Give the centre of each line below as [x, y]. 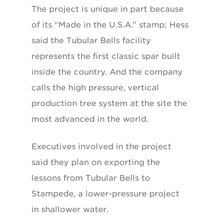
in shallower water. [70, 209]
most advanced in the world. [90, 119]
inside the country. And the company [107, 72]
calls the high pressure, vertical [95, 87]
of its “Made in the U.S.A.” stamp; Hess [110, 25]
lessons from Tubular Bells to [91, 178]
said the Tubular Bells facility [91, 40]
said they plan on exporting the [96, 162]
